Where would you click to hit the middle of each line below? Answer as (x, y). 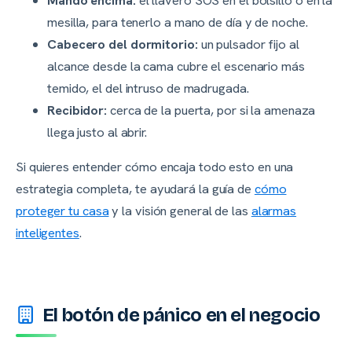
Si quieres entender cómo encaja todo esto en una (155, 167)
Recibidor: (77, 110)
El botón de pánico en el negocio (180, 315)
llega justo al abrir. (97, 132)
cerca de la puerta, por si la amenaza (211, 110)
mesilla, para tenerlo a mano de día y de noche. (178, 22)
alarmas (274, 211)
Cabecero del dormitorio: (123, 44)
